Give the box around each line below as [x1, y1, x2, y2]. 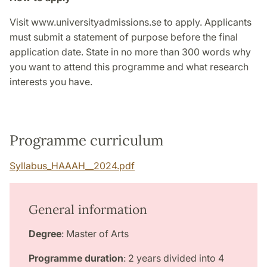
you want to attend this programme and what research [10, 61, 249, 73]
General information [29, 201, 147, 218]
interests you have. [10, 76, 95, 88]
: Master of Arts [61, 228, 129, 240]
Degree [29, 228, 61, 240]
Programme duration [29, 252, 123, 265]
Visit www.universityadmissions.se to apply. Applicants [10, 16, 252, 29]
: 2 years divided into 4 [123, 252, 224, 265]
